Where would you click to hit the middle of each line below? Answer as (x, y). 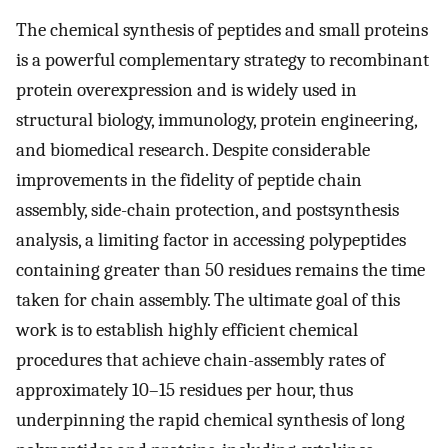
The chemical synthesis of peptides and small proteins (222, 30)
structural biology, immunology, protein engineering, (216, 120)
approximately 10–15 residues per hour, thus (184, 390)
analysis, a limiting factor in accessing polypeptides (211, 240)
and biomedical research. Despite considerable (193, 150)
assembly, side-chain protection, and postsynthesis (207, 210)
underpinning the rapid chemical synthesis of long (210, 420)
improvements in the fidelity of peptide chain (189, 180)
